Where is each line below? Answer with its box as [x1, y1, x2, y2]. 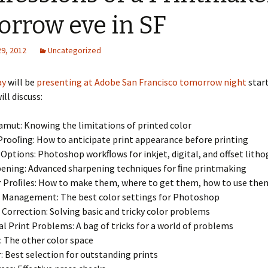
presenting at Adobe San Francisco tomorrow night [36, 76, 246, 88]
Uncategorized [48, 45, 101, 56]
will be [6, 76, 36, 88]
